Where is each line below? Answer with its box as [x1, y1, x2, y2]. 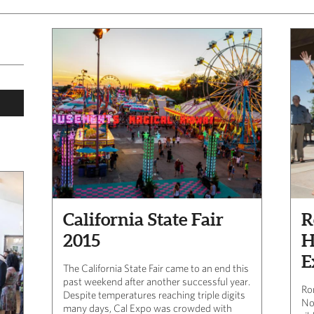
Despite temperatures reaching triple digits [63, 288, 245, 301]
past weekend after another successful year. [63, 275, 250, 287]
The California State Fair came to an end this [63, 261, 249, 274]
